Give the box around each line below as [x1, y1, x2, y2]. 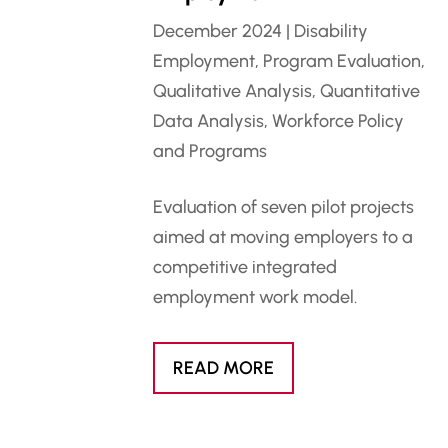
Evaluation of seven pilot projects [153, 196, 415, 219]
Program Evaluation [263, 50, 422, 73]
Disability [294, 20, 369, 43]
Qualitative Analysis [153, 80, 313, 103]
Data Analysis [153, 110, 265, 133]
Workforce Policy [272, 110, 405, 133]
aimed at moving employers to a [153, 226, 414, 249]
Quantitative [320, 80, 421, 103]
